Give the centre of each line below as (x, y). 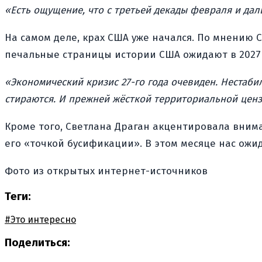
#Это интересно (40, 220)
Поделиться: (37, 242)
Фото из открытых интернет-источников (106, 171)
